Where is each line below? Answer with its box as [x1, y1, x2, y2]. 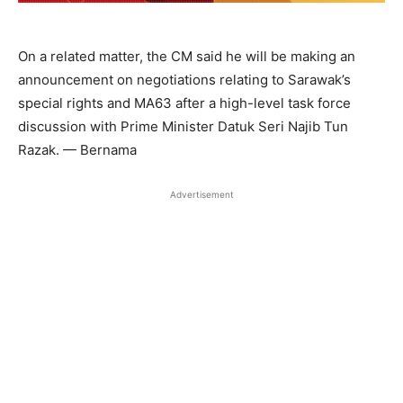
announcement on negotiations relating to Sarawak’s [18, 70, 351, 88]
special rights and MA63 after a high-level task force [18, 94, 351, 112]
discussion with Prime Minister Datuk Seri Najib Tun [18, 117, 348, 135]
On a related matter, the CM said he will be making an [18, 47, 355, 65]
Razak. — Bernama [18, 140, 137, 158]
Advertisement [169, 188, 234, 200]
